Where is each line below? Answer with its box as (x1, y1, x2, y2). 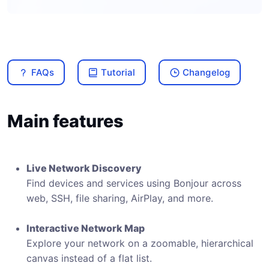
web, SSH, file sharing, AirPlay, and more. (26, 192, 213, 204)
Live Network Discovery (26, 162, 142, 174)
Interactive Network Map (26, 222, 145, 234)
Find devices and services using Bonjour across (26, 177, 241, 189)
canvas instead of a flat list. (26, 252, 152, 264)
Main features (7, 110, 124, 131)
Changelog (182, 66, 231, 78)
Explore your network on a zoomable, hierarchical (26, 237, 253, 249)
